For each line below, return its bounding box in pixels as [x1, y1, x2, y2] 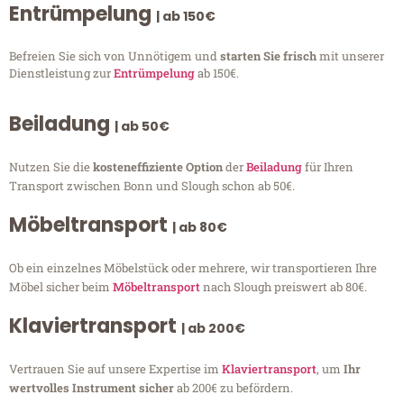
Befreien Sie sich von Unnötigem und [9, 47, 220, 64]
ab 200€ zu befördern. [174, 380, 293, 397]
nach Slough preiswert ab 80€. [200, 279, 367, 296]
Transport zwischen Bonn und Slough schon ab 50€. [9, 178, 295, 195]
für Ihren [302, 159, 353, 176]
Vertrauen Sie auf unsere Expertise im [9, 361, 222, 378]
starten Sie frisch [220, 47, 319, 64]
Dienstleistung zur [9, 64, 114, 81]
